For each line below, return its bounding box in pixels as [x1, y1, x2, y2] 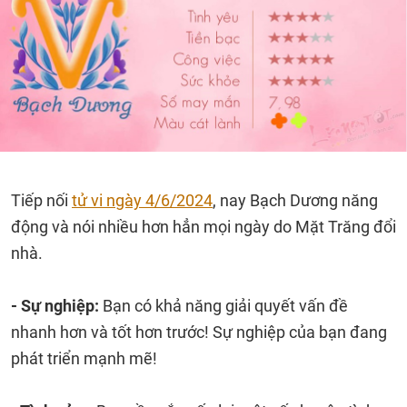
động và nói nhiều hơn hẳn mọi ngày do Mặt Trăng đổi [11, 217, 396, 236]
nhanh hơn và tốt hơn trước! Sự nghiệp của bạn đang [11, 323, 387, 342]
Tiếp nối [11, 191, 72, 210]
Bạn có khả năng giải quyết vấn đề [103, 296, 348, 315]
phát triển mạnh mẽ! [11, 349, 157, 368]
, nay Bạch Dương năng [213, 191, 378, 210]
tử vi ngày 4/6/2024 [72, 191, 213, 210]
